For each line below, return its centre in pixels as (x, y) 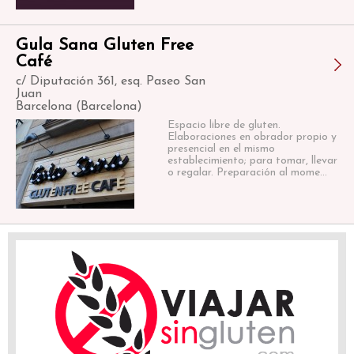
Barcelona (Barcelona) (79, 107)
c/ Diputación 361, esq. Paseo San (111, 81)
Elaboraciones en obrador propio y (252, 137)
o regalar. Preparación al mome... (247, 173)
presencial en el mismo (221, 149)
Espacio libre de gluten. (224, 125)
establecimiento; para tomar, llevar (252, 161)
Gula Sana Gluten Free (105, 45)
